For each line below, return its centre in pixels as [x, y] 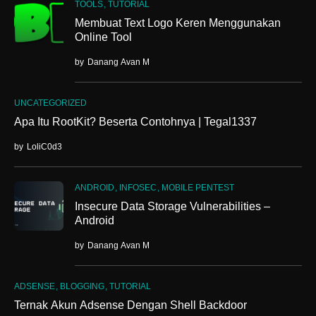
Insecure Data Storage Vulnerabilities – [172, 206]
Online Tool [103, 37]
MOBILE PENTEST [198, 188]
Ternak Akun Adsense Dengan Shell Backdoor [130, 305]
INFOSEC [138, 188]
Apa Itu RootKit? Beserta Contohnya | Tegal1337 [135, 122]
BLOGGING [82, 286]
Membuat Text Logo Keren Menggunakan [178, 23]
